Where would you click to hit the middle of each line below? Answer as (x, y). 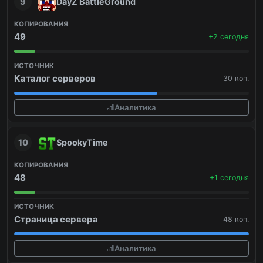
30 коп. (236, 79)
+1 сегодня (229, 178)
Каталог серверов (55, 79)
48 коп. (236, 220)
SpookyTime (82, 143)
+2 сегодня (229, 37)
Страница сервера (56, 220)
